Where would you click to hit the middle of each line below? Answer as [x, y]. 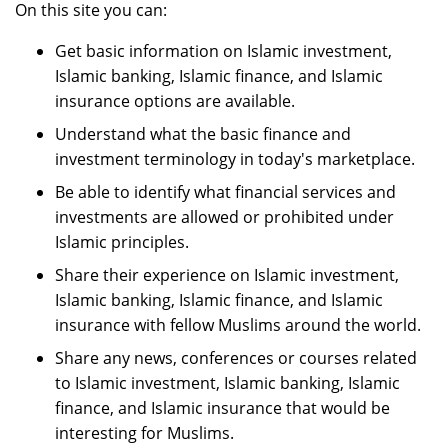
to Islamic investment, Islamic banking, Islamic [227, 383]
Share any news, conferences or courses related [236, 358]
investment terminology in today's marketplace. [235, 159]
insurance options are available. [175, 101]
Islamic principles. [122, 242]
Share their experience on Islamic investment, [227, 275]
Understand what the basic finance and [203, 134]
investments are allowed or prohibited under [224, 217]
